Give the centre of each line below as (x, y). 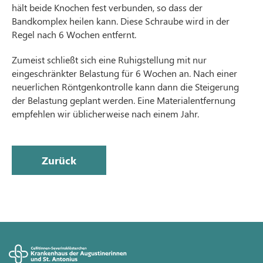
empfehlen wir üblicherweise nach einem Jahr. (105, 114)
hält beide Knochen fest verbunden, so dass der (107, 7)
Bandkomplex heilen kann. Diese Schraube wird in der (121, 21)
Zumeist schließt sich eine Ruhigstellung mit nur (109, 60)
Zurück (59, 160)
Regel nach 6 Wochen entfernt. (74, 34)
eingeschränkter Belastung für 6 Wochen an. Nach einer (124, 73)
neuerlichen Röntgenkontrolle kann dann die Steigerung (125, 87)
